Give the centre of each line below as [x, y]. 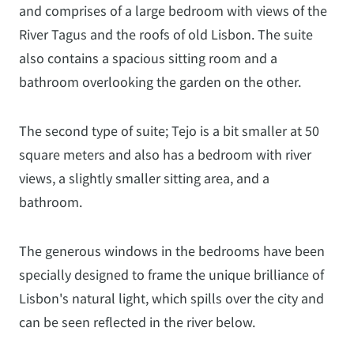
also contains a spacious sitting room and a [148, 58]
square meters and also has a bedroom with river [165, 155]
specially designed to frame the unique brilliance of [171, 275]
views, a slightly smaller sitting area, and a [144, 179]
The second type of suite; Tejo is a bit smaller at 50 [169, 131]
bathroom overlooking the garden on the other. [160, 82]
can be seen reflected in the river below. [137, 322]
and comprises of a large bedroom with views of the [173, 11]
